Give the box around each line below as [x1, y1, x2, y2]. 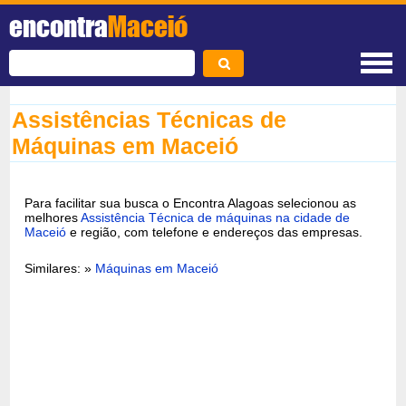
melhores [24, 209, 82, 225]
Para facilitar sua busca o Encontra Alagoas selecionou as [24, 195, 357, 210]
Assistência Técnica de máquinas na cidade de [81, 209, 351, 225]
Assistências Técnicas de [12, 107, 287, 132]
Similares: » [24, 260, 96, 275]
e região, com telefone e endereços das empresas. [66, 224, 363, 239]
